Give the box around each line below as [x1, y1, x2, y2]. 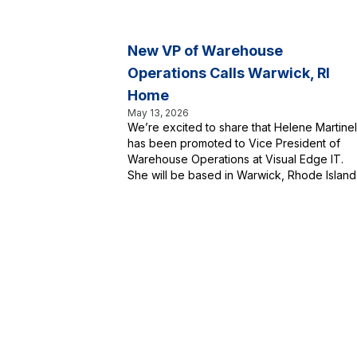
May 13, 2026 [127, 107, 189, 119]
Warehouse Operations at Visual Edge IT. [127, 152, 343, 166]
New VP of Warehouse [127, 42, 283, 59]
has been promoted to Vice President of [127, 136, 340, 150]
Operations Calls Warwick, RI [127, 65, 330, 81]
